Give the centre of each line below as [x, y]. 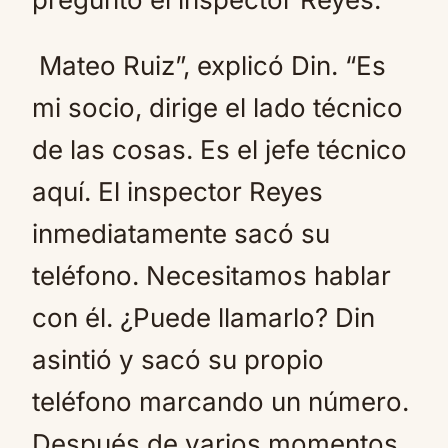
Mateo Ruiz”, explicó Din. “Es [209, 65]
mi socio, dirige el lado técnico [217, 107]
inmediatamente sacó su [181, 233]
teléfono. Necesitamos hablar [211, 275]
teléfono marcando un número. [220, 401]
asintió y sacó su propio [178, 359]
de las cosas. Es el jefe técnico [219, 149]
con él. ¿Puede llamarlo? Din [203, 317]
